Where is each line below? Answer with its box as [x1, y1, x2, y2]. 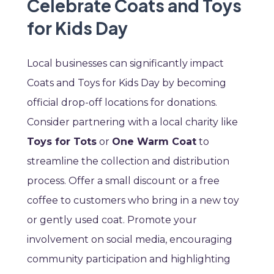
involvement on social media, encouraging [27, 234, 232, 246]
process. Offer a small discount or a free [27, 175, 220, 187]
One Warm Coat [112, 136, 196, 148]
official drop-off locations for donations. [27, 97, 217, 109]
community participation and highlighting [27, 253, 231, 265]
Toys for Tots [27, 136, 97, 148]
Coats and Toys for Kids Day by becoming [27, 77, 226, 89]
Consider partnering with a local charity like [27, 116, 238, 128]
